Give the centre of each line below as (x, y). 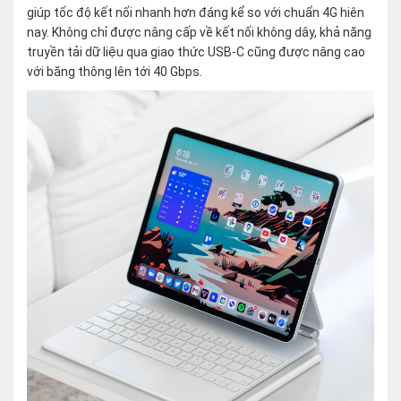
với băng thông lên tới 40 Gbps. (115, 71)
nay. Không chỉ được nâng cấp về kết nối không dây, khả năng (199, 32)
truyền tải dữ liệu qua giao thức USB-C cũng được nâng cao (196, 51)
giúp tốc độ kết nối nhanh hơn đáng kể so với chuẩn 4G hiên (196, 12)
